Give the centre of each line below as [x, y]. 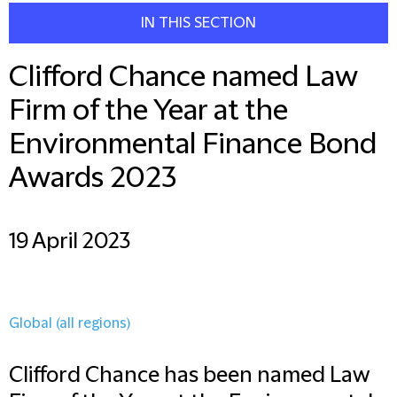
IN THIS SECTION [198, 23]
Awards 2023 [93, 179]
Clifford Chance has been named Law [190, 376]
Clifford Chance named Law [183, 78]
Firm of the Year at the [148, 111]
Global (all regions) [70, 323]
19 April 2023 [70, 242]
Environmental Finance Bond [193, 145]
